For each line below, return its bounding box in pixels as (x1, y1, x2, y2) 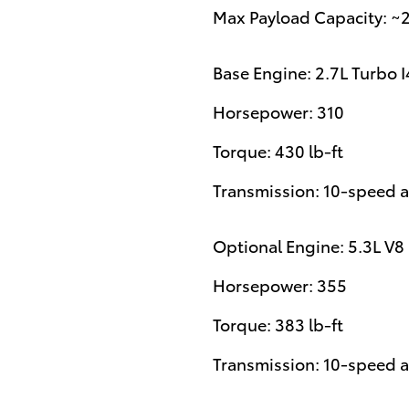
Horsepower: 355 (213, 272, 347, 296)
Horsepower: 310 (213, 99, 344, 122)
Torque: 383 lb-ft (213, 311, 343, 335)
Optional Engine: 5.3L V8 (213, 233, 404, 257)
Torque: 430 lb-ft (213, 138, 343, 162)
